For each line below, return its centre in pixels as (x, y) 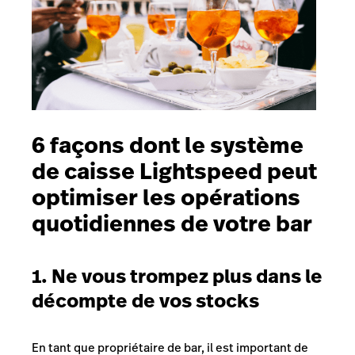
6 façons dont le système (168, 145)
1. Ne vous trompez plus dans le (177, 276)
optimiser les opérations (166, 197)
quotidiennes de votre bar (172, 223)
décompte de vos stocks (145, 300)
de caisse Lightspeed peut (174, 171)
